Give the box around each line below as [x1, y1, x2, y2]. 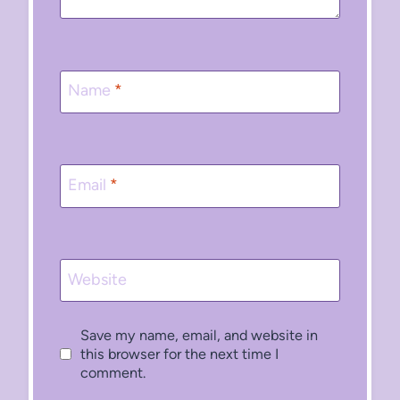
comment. [79, 364, 146, 382]
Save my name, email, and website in [79, 327, 318, 345]
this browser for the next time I [79, 346, 279, 363]
